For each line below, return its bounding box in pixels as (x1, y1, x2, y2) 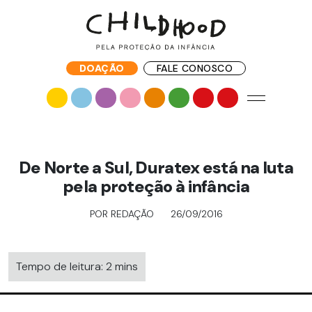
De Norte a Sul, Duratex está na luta (18, 157, 294, 178)
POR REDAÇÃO (89, 208, 154, 220)
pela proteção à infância (63, 175, 249, 197)
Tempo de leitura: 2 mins (16, 259, 138, 274)
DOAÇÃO (79, 62, 125, 75)
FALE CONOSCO (156, 62, 233, 75)
